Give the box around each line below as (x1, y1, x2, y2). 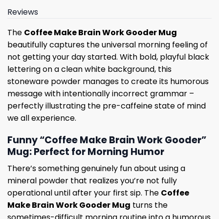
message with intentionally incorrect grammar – (7, 88, 194, 99)
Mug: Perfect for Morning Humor (7, 145, 164, 158)
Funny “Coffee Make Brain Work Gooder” (7, 133, 206, 147)
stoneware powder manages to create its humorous (7, 75, 209, 87)
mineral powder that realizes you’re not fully (7, 175, 177, 187)
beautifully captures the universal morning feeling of (7, 39, 208, 50)
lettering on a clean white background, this (7, 63, 172, 75)
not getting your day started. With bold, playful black (7, 51, 209, 63)
